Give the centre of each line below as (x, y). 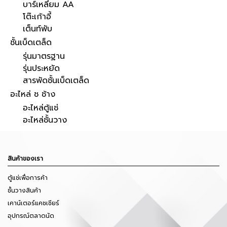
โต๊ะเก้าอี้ (37, 16)
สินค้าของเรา (25, 158)
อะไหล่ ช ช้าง (33, 94)
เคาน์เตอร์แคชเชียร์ (33, 203)
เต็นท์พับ (37, 29)
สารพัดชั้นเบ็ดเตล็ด (56, 80)
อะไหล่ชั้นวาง (45, 120)
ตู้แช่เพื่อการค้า (28, 178)
